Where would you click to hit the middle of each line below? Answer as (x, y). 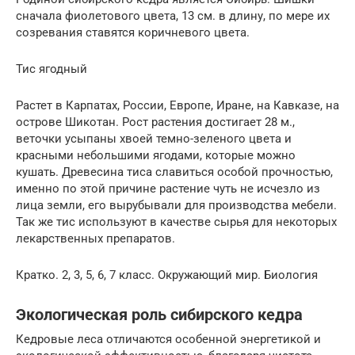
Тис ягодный (52, 69)
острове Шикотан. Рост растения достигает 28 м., (155, 122)
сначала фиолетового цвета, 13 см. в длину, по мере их (173, 15)
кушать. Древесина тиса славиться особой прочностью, (174, 172)
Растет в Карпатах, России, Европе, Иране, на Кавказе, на (177, 105)
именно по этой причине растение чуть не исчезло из (168, 188)
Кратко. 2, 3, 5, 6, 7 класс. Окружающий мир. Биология (167, 275)
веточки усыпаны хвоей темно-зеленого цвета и (154, 138)
